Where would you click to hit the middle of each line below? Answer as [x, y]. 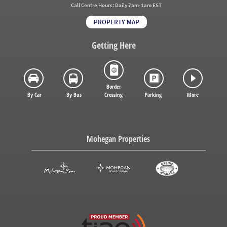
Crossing [113, 95]
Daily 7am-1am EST [139, 5]
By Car [34, 95]
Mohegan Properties [119, 139]
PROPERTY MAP [116, 22]
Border [113, 87]
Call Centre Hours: [93, 5]
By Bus [74, 95]
